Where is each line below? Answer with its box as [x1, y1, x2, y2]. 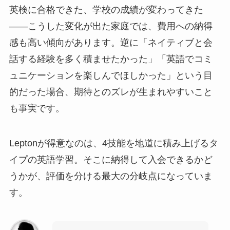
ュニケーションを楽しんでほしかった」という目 [9, 70, 213, 81]
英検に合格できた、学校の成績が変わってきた [9, 5, 203, 15]
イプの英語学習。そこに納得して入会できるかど [9, 154, 213, 165]
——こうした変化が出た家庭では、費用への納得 [9, 21, 213, 32]
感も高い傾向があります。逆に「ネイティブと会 [9, 37, 213, 48]
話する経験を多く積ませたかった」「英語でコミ [9, 54, 213, 65]
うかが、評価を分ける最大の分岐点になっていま [9, 170, 213, 181]
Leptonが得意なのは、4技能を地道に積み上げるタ [9, 138, 218, 148]
